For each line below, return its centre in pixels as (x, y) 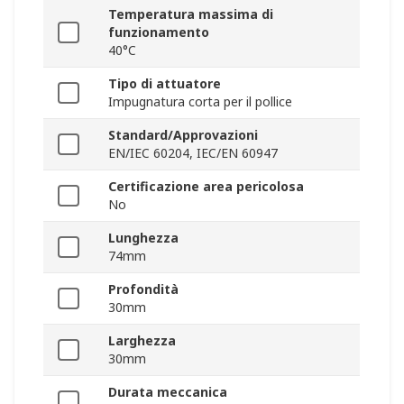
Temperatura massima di (191, 14)
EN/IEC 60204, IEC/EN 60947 (193, 153)
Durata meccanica (168, 392)
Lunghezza (143, 238)
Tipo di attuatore (165, 84)
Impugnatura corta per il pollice (200, 102)
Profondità (143, 289)
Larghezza (142, 341)
